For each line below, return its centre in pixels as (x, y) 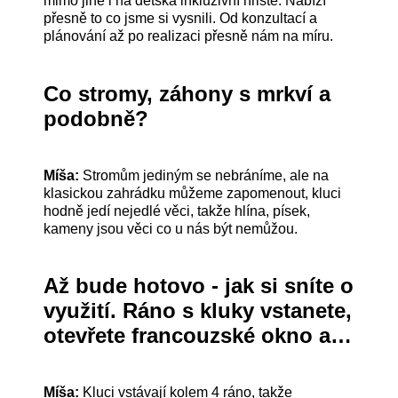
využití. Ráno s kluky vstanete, (198, 310)
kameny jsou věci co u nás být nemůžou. (171, 228)
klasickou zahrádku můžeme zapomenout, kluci (193, 193)
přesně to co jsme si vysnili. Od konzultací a (181, 19)
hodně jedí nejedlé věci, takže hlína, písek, (177, 211)
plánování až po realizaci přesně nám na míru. (189, 36)
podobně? (96, 118)
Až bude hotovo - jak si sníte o (199, 285)
